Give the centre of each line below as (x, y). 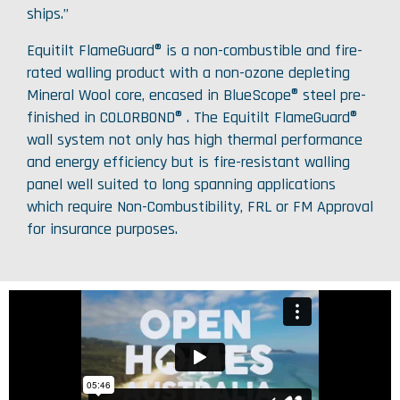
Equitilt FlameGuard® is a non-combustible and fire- (195, 50)
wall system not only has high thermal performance (195, 140)
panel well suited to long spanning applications (181, 184)
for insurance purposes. (102, 229)
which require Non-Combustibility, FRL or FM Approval (200, 207)
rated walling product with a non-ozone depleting (188, 73)
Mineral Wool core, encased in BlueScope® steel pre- (196, 95)
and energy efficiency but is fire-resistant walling (188, 162)
